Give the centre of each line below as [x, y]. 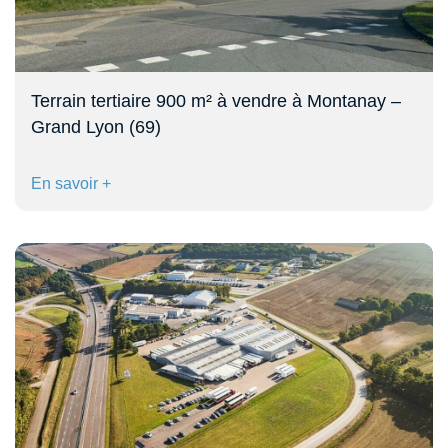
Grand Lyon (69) [96, 126]
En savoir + [71, 183]
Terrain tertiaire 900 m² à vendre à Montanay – [216, 100]
